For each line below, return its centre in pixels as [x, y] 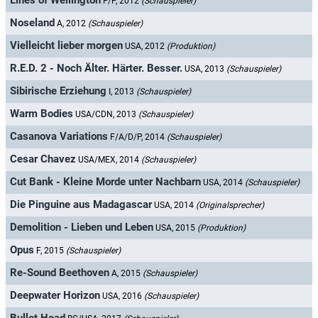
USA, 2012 [146, 46]
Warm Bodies [42, 114]
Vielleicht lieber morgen [66, 46]
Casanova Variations [59, 137]
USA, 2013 [205, 69]
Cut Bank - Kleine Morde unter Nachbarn [105, 182]
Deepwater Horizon [55, 296]
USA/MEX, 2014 [110, 160]
